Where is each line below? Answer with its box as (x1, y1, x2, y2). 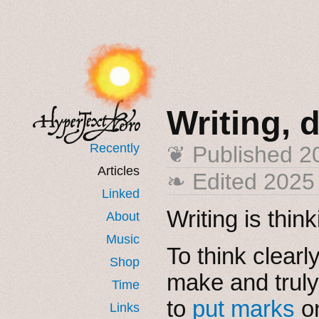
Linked (102, 186, 140, 201)
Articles (98, 163, 140, 178)
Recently (90, 140, 140, 155)
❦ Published (167, 141, 299, 167)
